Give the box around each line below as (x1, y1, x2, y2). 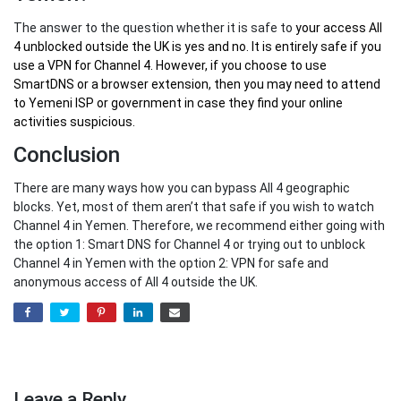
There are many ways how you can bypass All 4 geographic (13, 180, 350, 195)
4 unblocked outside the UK (13, 38, 169, 54)
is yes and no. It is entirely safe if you (169, 38, 381, 54)
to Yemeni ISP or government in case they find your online (13, 95, 343, 110)
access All (323, 20, 382, 35)
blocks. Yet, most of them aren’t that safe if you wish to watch (13, 199, 374, 214)
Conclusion (13, 141, 120, 167)
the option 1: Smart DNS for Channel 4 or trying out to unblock (13, 236, 365, 252)
